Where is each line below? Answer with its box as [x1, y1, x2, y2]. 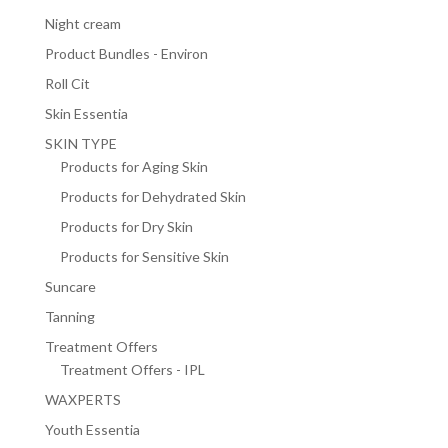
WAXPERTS [44, 391, 121, 409]
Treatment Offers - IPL [59, 361, 205, 379]
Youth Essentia [44, 421, 140, 439]
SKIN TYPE [44, 135, 117, 153]
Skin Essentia [44, 105, 128, 123]
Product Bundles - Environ [44, 45, 208, 63]
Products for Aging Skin [59, 158, 208, 176]
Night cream [44, 15, 121, 33]
